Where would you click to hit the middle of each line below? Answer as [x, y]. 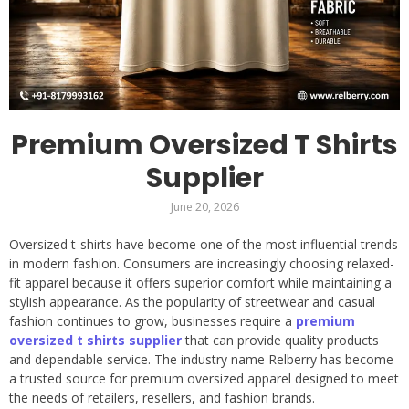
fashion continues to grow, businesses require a [152, 320]
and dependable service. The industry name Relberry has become [201, 359]
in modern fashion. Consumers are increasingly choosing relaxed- [202, 263]
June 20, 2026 [204, 206]
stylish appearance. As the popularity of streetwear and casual [192, 301]
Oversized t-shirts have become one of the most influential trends [204, 244]
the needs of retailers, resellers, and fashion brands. [162, 397]
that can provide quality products [280, 340]
